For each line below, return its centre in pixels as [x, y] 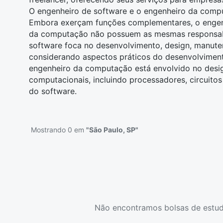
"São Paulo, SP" [112, 130]
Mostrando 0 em [58, 130]
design [177, 45]
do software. [53, 91]
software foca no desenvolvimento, [97, 45]
